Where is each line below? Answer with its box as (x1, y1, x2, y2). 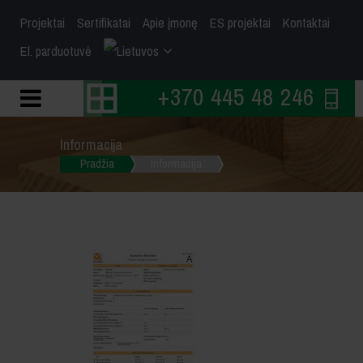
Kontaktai (283, 11, 330, 36)
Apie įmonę (143, 11, 198, 36)
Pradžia (80, 152, 114, 175)
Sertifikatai (77, 11, 130, 36)
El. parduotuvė (20, 39, 92, 64)
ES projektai (210, 11, 271, 36)
